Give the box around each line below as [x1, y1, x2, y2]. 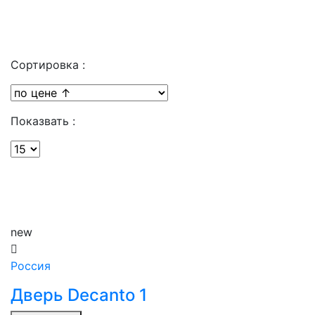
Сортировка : [11, 58, 85, 72]
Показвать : [11, 114, 75, 128]
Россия [11, 259, 51, 273]
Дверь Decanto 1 [11, 285, 147, 305]
